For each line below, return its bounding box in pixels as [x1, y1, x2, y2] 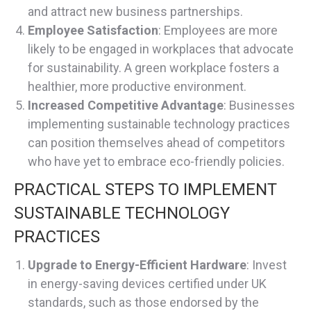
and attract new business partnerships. [28, 4, 243, 19]
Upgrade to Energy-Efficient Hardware [28, 258, 246, 273]
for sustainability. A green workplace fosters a [28, 60, 279, 76]
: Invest [246, 258, 287, 273]
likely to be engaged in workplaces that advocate [28, 42, 294, 57]
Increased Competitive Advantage [28, 98, 224, 113]
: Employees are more [158, 23, 278, 38]
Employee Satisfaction [28, 23, 158, 38]
